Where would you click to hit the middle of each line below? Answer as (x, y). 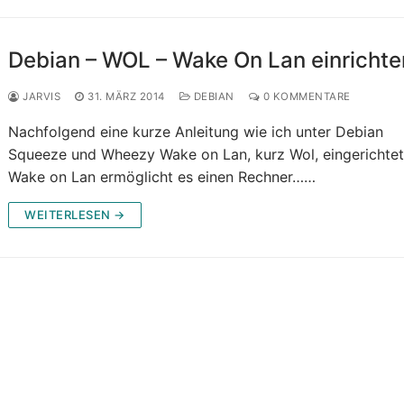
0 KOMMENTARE (305, 97)
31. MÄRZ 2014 (126, 97)
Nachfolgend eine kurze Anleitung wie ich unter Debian (196, 132)
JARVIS (40, 97)
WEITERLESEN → (75, 215)
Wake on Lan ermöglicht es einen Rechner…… (162, 177)
